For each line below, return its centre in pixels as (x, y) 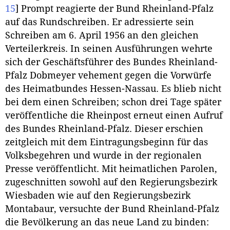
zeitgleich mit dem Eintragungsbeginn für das (107, 142)
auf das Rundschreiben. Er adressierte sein (100, 22)
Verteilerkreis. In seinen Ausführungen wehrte (109, 49)
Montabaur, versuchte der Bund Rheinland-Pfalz (112, 209)
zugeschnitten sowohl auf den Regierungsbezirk (111, 182)
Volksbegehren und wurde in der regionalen (103, 155)
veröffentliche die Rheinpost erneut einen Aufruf (114, 115)
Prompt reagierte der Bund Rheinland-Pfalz (116, 8)
